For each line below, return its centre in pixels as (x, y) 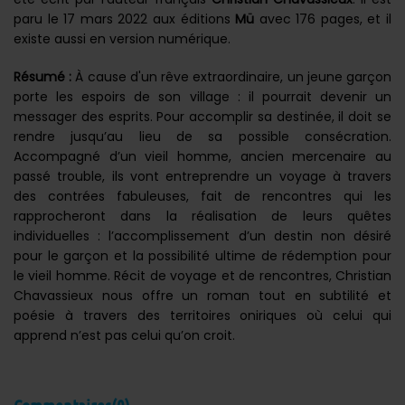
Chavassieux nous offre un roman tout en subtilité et (202, 296)
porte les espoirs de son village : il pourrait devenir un (202, 97)
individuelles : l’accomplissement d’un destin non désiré (202, 236)
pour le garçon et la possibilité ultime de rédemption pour (202, 256)
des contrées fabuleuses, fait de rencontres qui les (202, 196)
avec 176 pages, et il (323, 19)
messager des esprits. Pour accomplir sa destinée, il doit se (202, 117)
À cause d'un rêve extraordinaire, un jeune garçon (234, 77)
